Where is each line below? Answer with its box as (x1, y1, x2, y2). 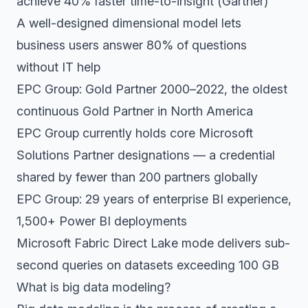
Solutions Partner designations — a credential (16, 148, 275, 162)
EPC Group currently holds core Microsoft (16, 126, 253, 140)
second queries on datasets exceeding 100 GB (16, 258, 279, 272)
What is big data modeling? (16, 280, 170, 294)
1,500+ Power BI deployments (16, 214, 187, 228)
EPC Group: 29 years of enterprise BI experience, (16, 192, 291, 206)
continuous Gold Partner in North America (16, 104, 253, 118)
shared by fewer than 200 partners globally (16, 170, 258, 184)
